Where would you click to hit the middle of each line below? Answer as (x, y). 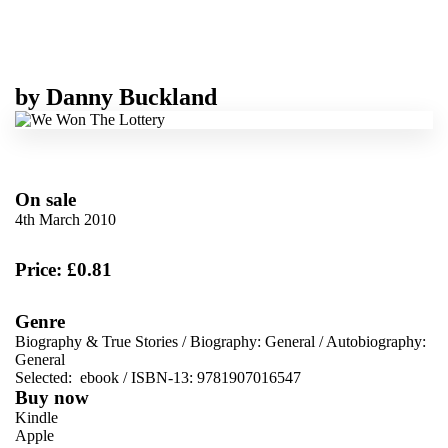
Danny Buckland (131, 96)
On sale (45, 199)
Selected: (45, 377)
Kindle (36, 417)
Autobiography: (376, 341)
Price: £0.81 (63, 269)
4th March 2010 (65, 219)
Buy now (52, 397)
